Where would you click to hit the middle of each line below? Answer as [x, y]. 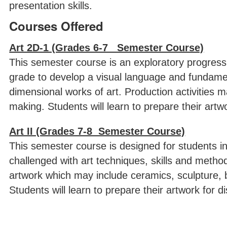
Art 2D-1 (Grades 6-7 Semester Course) [107, 48]
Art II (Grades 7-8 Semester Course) [97, 131]
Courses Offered [56, 26]
